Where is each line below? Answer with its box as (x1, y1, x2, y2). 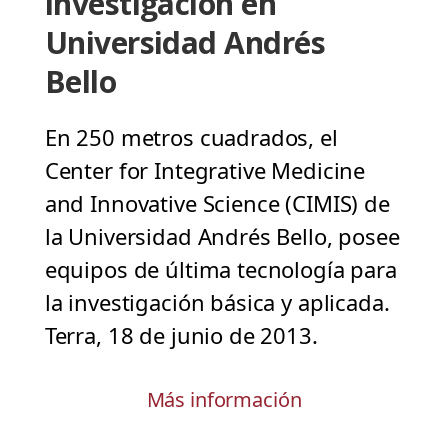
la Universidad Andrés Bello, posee (44, 221, 400, 252)
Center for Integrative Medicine (44, 155, 366, 186)
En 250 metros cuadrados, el (44, 122, 338, 153)
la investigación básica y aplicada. (44, 287, 390, 318)
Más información (146, 386, 302, 414)
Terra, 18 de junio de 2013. (44, 320, 318, 351)
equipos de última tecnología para (44, 254, 397, 285)
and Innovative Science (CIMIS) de (44, 188, 390, 219)
